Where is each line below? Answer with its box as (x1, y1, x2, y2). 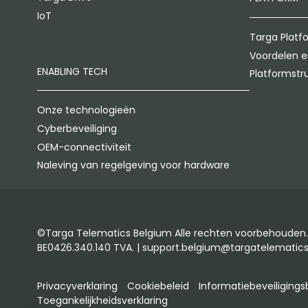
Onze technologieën (36, 103, 135, 118)
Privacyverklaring (36, 278, 118, 293)
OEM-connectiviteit (36, 140, 131, 154)
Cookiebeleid (126, 278, 189, 293)
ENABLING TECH (36, 64, 107, 78)
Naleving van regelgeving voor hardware (36, 158, 230, 173)
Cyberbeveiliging (36, 121, 117, 135)
